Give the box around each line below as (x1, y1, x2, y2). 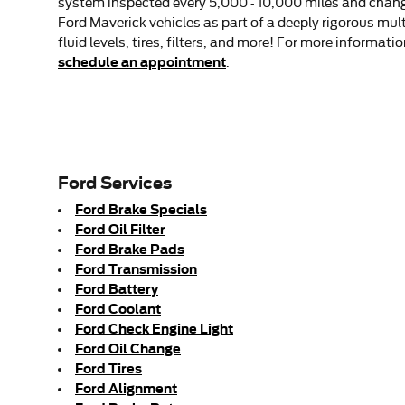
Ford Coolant (75, 300, 161, 316)
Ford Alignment (75, 380, 177, 396)
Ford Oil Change (75, 340, 181, 356)
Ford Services (58, 173, 172, 193)
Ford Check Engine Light (75, 320, 233, 336)
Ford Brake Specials (75, 201, 207, 217)
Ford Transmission (75, 260, 197, 277)
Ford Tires (75, 360, 142, 376)
